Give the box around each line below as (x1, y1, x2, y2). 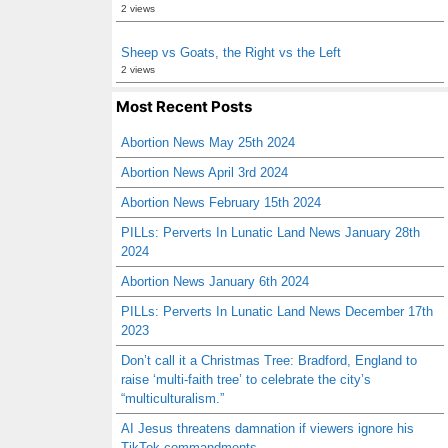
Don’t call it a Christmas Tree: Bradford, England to (121, 353, 417, 368)
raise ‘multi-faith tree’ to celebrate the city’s (121, 372, 371, 387)
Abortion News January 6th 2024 (121, 274, 309, 289)
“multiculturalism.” (121, 391, 224, 406)
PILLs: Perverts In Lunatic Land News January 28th (121, 225, 420, 240)
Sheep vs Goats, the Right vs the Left (121, 45, 341, 60)
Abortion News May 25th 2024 (121, 135, 295, 150)
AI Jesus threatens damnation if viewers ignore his (121, 421, 414, 436)
